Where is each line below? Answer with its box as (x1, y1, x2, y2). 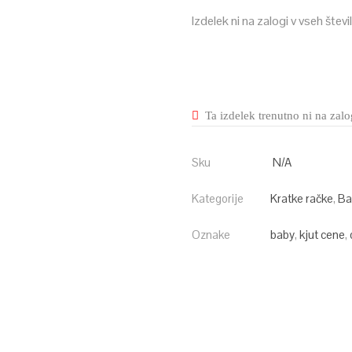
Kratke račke (270, 191, 333, 206)
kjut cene (299, 227, 345, 242)
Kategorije (192, 191, 244, 206)
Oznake (192, 227, 230, 242)
